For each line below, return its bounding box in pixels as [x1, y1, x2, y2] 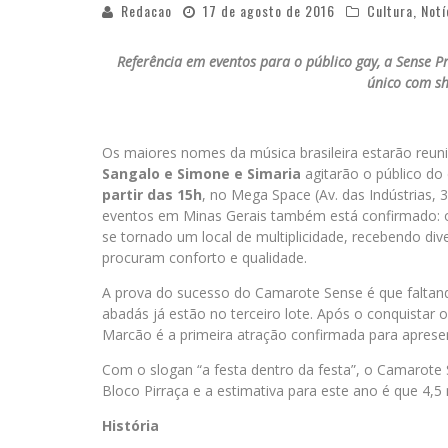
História [102, 416, 159, 436]
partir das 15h [102, 185, 202, 205]
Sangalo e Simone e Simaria [102, 164, 301, 184]
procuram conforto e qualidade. [102, 248, 307, 268]
